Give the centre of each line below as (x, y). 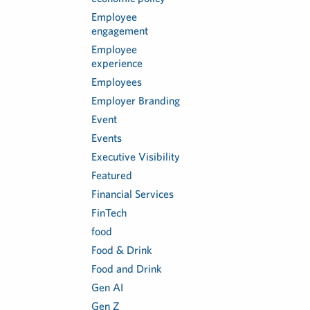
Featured (112, 175)
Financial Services (133, 194)
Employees (117, 82)
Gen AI (108, 287)
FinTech (109, 212)
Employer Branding (136, 100)
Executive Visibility (136, 156)
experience (117, 63)
